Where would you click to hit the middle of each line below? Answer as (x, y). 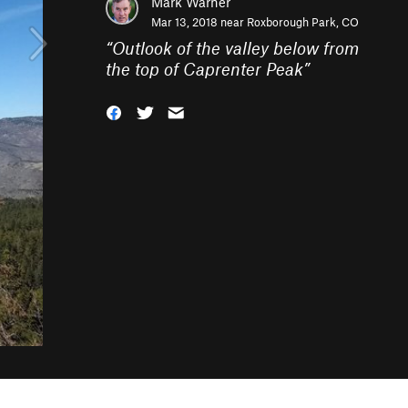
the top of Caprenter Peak (204, 69)
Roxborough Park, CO (303, 22)
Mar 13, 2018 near (199, 22)
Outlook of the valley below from (235, 48)
